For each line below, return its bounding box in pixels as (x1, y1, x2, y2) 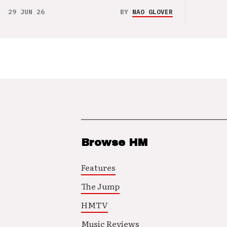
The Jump (81, 180, 120, 193)
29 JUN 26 (8, 7, 45, 16)
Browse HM (81, 137, 147, 148)
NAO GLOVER (132, 7, 173, 16)
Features (81, 161, 116, 174)
